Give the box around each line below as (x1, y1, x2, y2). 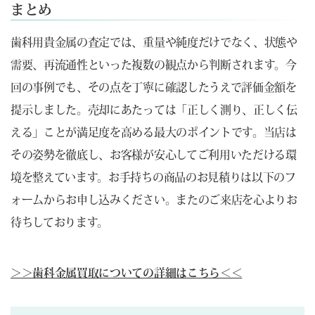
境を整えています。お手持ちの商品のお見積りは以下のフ (11, 171, 296, 183)
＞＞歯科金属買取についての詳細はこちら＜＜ (11, 266, 243, 278)
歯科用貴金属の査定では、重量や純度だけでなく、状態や (11, 36, 297, 48)
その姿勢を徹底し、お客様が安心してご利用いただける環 (11, 148, 297, 160)
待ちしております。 (11, 216, 109, 228)
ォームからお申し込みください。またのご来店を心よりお (11, 193, 297, 205)
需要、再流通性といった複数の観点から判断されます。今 (11, 58, 297, 70)
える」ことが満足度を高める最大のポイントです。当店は (11, 126, 297, 138)
